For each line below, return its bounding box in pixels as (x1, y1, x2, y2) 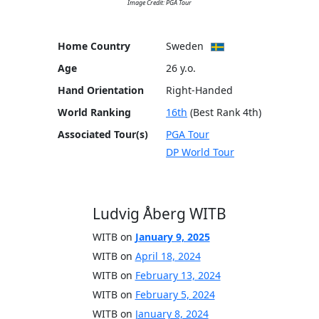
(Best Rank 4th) (190, 105, 261, 120)
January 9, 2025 (135, 230, 210, 244)
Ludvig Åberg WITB (93, 204, 226, 224)
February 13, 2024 (135, 268, 221, 283)
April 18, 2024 (135, 249, 201, 263)
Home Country (58, 39, 130, 53)
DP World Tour (166, 145, 234, 159)
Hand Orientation (58, 83, 144, 98)
